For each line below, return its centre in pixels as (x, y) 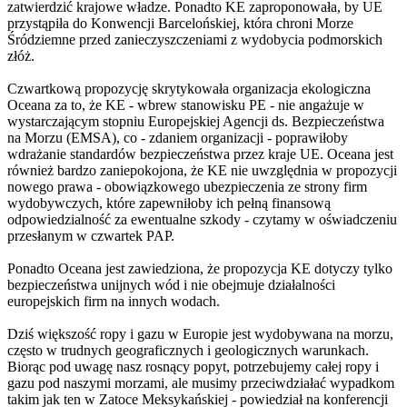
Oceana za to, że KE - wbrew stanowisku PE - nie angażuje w (186, 105)
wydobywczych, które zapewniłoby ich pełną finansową (169, 203)
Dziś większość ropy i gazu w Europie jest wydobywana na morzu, (200, 334)
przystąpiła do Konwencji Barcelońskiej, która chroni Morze (180, 24)
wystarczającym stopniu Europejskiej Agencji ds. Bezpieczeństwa (196, 122)
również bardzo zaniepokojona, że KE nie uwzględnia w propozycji (202, 171)
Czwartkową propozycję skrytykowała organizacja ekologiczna (189, 89)
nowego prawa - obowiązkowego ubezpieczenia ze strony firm (187, 187)
